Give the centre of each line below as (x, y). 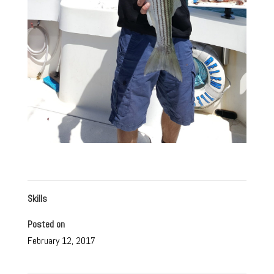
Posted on (46, 224)
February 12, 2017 (61, 241)
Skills (37, 199)
